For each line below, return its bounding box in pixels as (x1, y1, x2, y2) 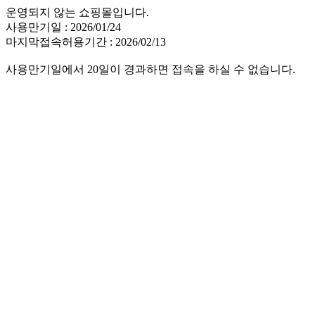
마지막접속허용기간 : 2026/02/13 (6, 36, 166, 48)
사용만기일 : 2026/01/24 (6, 21, 121, 33)
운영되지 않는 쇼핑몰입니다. (6, 6, 149, 18)
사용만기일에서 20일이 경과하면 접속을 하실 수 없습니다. (6, 63, 295, 75)
